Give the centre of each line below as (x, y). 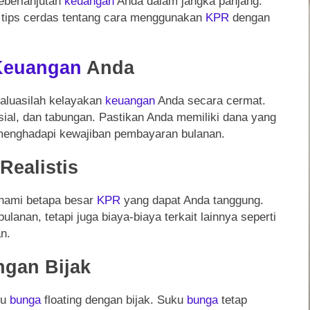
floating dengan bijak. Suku (114, 300)
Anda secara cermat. (210, 100)
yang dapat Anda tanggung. (192, 200)
